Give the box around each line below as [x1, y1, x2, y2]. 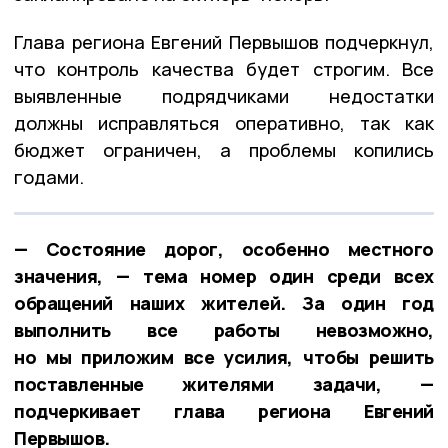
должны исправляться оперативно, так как [14, 111, 434, 136]
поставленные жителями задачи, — [14, 372, 434, 397]
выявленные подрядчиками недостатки [14, 84, 434, 109]
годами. [14, 165, 84, 190]
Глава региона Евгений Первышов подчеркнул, [14, 30, 434, 55]
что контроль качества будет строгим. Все [14, 57, 434, 82]
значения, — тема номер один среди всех [14, 264, 434, 289]
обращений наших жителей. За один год [14, 291, 434, 316]
